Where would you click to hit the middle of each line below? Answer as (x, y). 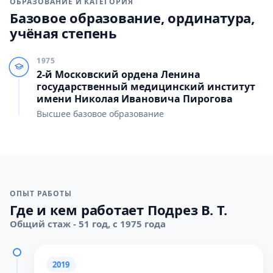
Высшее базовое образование (100, 114)
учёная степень (63, 33)
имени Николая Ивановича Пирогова (135, 99)
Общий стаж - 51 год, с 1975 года (88, 224)
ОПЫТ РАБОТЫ (41, 193)
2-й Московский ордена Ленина (119, 74)
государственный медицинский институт (146, 87)
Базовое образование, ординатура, (132, 18)
